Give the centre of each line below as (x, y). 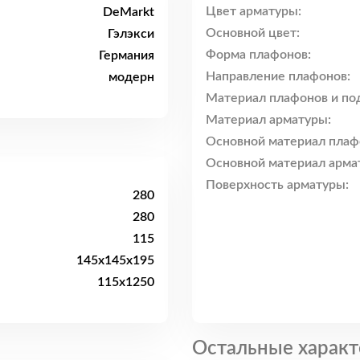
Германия (127, 55)
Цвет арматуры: (254, 12)
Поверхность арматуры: (277, 185)
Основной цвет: (253, 33)
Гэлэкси (131, 33)
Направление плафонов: (278, 77)
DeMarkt (129, 12)
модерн (131, 77)
